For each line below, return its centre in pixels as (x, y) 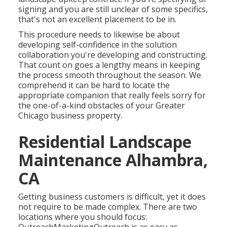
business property (86, 116)
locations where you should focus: (83, 217)
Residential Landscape (105, 142)
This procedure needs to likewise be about (99, 35)
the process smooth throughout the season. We (110, 75)
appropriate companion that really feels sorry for (112, 96)
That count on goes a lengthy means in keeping (109, 65)
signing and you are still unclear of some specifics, (113, 9)
